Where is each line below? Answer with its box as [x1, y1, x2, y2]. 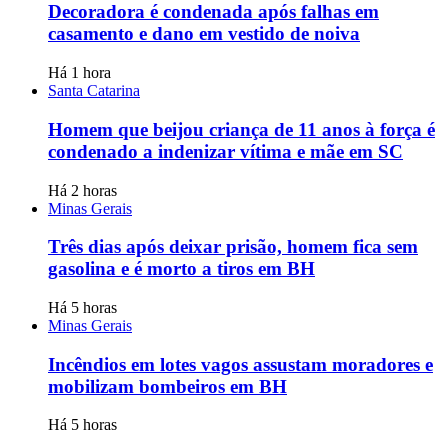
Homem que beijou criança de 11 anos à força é [48, 118, 435, 140]
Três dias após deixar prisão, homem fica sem [48, 236, 418, 258]
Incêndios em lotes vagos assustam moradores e [48, 353, 433, 375]
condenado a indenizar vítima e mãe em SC [48, 140, 403, 162]
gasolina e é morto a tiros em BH [48, 258, 315, 280]
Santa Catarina [48, 82, 140, 100]
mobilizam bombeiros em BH [48, 375, 287, 397]
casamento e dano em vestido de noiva [48, 23, 360, 45]
